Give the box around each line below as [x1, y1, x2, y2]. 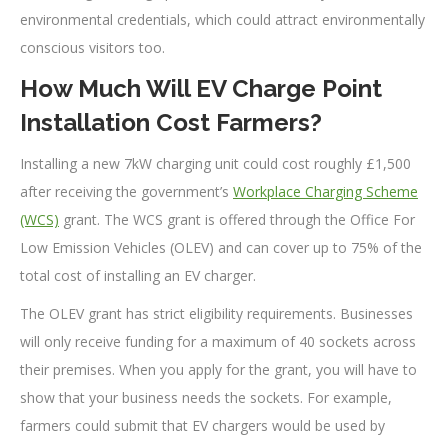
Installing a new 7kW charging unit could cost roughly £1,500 [20, 154, 411, 174]
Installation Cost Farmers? [20, 108, 322, 138]
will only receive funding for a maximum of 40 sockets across [20, 332, 416, 352]
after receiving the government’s [20, 182, 233, 202]
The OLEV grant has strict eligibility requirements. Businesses [20, 304, 413, 324]
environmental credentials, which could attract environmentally [20, 10, 425, 30]
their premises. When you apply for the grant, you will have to [20, 360, 417, 380]
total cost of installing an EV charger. [20, 266, 256, 286]
